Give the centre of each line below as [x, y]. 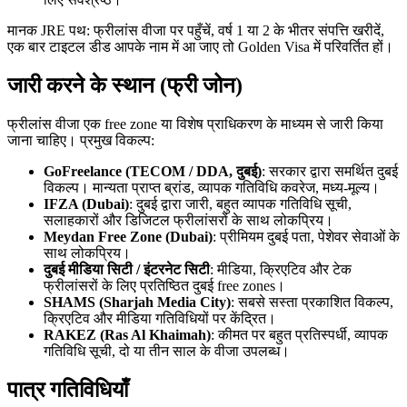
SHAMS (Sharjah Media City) [137, 303]
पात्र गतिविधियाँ [68, 389]
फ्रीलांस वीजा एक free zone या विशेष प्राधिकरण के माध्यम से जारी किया [195, 124]
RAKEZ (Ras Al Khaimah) [127, 335]
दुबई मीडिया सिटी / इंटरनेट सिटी [127, 270]
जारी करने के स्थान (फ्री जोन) [125, 86]
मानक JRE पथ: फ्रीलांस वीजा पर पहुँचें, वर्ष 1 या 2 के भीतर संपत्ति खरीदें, [196, 31]
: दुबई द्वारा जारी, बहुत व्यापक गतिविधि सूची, [240, 204]
